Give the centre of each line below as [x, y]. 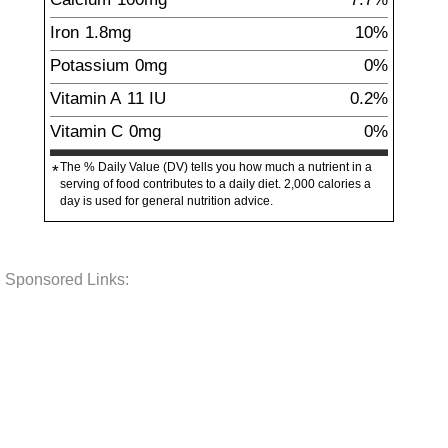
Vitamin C [86, 131]
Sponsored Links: [67, 279]
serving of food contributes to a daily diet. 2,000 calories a [215, 184]
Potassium [89, 65]
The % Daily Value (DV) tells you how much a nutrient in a [216, 167]
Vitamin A [85, 98]
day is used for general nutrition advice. [166, 201]
